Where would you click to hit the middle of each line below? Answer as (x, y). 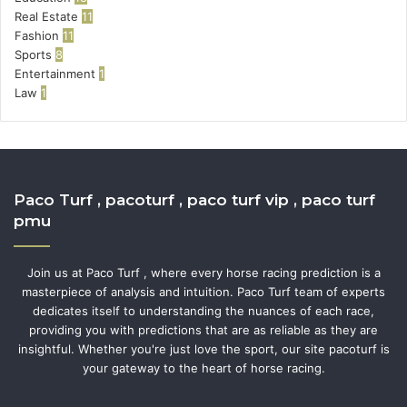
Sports (33, 55)
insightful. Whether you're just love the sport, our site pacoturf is (203, 349)
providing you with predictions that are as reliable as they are (203, 330)
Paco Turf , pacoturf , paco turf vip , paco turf (194, 200)
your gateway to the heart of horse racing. (203, 368)
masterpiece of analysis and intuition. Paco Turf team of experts (203, 292)
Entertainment (55, 74)
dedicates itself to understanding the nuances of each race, (203, 311)
